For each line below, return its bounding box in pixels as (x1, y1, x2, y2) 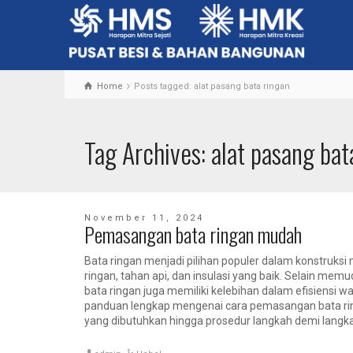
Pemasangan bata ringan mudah (84, 218, 302, 250)
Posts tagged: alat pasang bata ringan (134, 80, 291, 91)
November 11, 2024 (84, 212, 204, 223)
